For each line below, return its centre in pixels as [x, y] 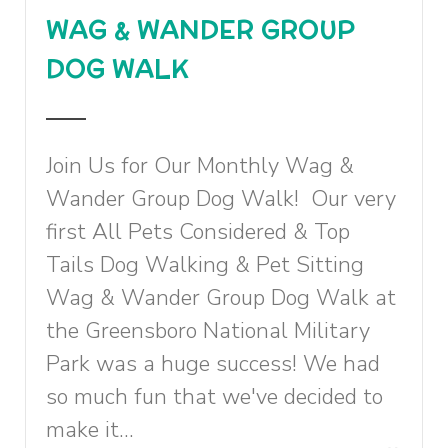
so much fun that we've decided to [214, 397]
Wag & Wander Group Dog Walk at [221, 298]
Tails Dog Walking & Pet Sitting [205, 265]
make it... [90, 430]
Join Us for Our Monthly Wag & [200, 166]
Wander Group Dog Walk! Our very [221, 199]
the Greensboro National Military [208, 331]
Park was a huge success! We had [213, 364]
